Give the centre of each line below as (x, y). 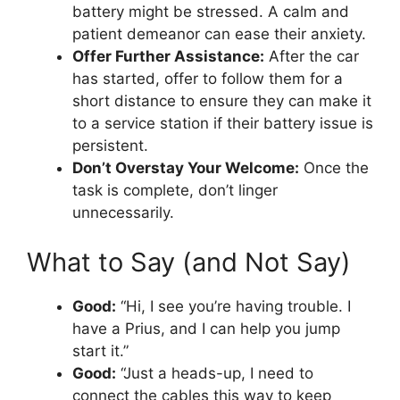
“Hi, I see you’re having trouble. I (233, 306)
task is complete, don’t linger (175, 190)
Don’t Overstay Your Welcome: (186, 168)
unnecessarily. (123, 212)
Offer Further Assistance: (168, 56)
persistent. (110, 146)
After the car (312, 56)
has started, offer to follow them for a (208, 79)
